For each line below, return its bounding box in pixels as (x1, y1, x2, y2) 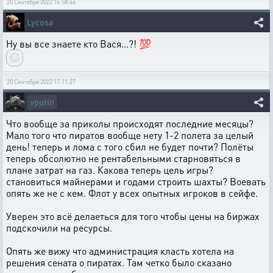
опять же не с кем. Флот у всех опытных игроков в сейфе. (6, 186, 258, 199)
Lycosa (27, 16, 53, 27)
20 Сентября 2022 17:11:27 (7, 78, 76, 85)
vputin (30, 96, 54, 107)
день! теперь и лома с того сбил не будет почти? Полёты (6, 140, 253, 153)
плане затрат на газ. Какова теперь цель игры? (6, 163, 213, 176)
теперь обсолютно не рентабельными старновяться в (6, 152, 241, 165)
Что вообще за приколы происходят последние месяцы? (6, 117, 253, 130)
